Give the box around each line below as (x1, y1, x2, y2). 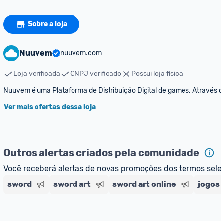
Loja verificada (13, 70, 60, 78)
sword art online (112, 180, 176, 189)
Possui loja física (131, 70, 183, 78)
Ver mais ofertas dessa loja (4, 103, 96, 111)
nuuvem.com (60, 49, 102, 57)
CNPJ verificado (70, 70, 121, 78)
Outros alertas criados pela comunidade (3, 147, 199, 159)
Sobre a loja (28, 20, 67, 28)
